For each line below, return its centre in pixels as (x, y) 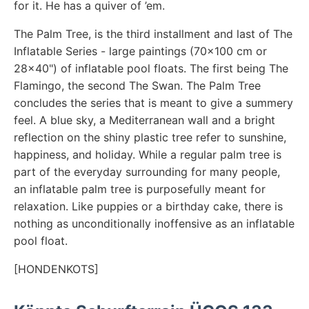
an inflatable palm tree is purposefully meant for (140, 189)
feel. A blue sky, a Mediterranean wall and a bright (144, 120)
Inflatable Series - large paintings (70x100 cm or (140, 51)
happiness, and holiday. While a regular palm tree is (148, 154)
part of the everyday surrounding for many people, (147, 171)
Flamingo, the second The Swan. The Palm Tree (137, 85)
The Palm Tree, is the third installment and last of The (153, 33)
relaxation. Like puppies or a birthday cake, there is (148, 206)
